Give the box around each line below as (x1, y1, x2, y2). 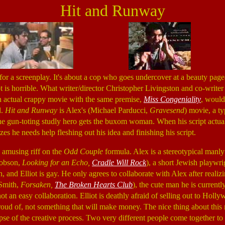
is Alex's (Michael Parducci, (57, 106, 150, 115)
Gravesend (150, 106, 184, 115)
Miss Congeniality (144, 95, 201, 103)
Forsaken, (21, 180, 55, 189)
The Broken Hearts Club (55, 180, 133, 189)
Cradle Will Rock (92, 158, 146, 167)
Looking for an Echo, (22, 158, 92, 167)
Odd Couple (64, 147, 105, 156)
